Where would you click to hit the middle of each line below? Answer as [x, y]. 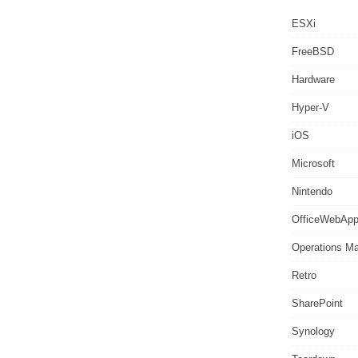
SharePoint [317, 303]
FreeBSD [313, 52]
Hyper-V [310, 107]
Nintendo [312, 191]
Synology [313, 331]
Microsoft [313, 163]
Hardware [313, 80]
